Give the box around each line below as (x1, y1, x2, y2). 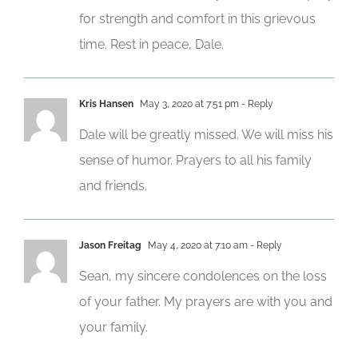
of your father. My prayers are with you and (79, 293, 332, 309)
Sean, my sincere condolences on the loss (79, 268, 327, 284)
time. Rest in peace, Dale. (79, 36, 224, 52)
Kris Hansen (79, 97, 133, 109)
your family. (79, 319, 148, 335)
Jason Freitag (79, 239, 141, 251)
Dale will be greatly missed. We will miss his (79, 126, 333, 142)
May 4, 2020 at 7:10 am (145, 239, 248, 251)
